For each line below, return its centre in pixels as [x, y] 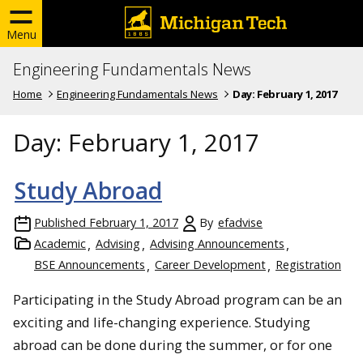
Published [60, 222]
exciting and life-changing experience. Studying [162, 322]
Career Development [210, 264]
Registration [308, 264]
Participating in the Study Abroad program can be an [177, 299]
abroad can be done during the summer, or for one [173, 344]
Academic [60, 243]
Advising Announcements [217, 243]
